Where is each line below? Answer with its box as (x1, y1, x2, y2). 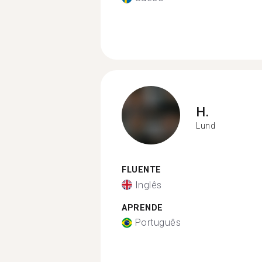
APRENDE (122, 202, 163, 213)
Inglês (135, 179, 162, 191)
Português (135, 217, 181, 228)
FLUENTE (122, 165, 161, 175)
